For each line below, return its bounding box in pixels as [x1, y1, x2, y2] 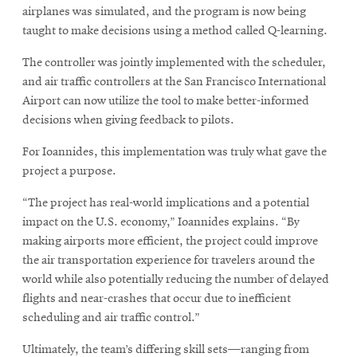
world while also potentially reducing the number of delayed [22, 273, 329, 287]
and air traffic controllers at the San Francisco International [22, 76, 326, 89]
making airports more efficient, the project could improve [22, 235, 318, 249]
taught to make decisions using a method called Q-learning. [22, 25, 328, 38]
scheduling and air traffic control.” [22, 312, 200, 325]
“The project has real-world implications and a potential [22, 197, 309, 210]
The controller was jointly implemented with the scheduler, [22, 57, 326, 70]
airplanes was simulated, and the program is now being [22, 6, 306, 19]
